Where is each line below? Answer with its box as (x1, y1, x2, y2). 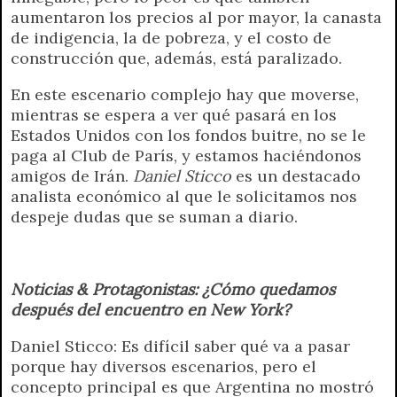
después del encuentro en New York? (11, 299, 291, 320)
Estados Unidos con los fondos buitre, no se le (11, 124, 366, 145)
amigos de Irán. (11, 165, 133, 186)
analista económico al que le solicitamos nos (11, 185, 357, 206)
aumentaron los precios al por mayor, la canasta (11, 6, 382, 27)
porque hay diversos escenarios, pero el (11, 355, 316, 377)
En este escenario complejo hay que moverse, (11, 83, 359, 105)
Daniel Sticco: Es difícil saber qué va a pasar (11, 335, 350, 356)
